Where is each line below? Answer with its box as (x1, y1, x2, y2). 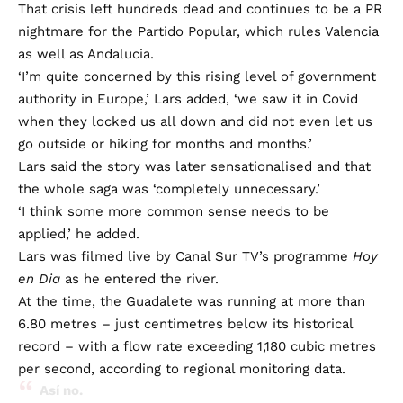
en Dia (18, 270, 60, 287)
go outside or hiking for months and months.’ (18, 135, 312, 152)
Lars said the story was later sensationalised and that (18, 157, 371, 175)
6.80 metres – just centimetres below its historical (18, 315, 353, 332)
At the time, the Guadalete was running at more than (18, 292, 365, 309)
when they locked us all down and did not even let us (18, 112, 372, 130)
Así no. (40, 381, 83, 399)
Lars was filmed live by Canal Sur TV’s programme (18, 247, 353, 264)
